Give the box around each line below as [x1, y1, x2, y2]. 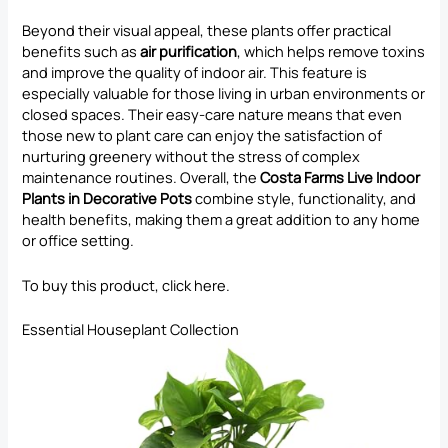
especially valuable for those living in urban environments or [22, 83, 426, 104]
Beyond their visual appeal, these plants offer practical [22, 20, 392, 41]
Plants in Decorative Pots [22, 188, 193, 209]
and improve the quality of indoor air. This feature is [22, 62, 368, 83]
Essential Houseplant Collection [22, 319, 240, 340]
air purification [140, 41, 238, 62]
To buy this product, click [22, 274, 195, 295]
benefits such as [22, 41, 141, 62]
